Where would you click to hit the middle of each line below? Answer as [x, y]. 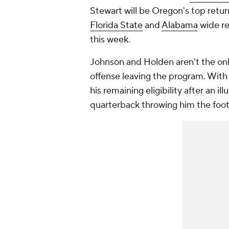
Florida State [116, 26]
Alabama [180, 26]
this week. [110, 40]
